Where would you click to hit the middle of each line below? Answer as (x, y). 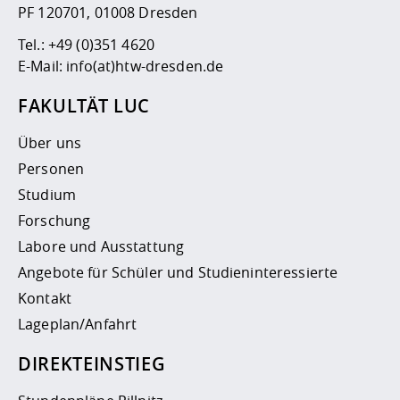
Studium (47, 194)
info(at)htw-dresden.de (145, 66)
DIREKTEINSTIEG (92, 363)
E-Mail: (42, 66)
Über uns (50, 142)
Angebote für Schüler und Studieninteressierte (178, 272)
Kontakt (45, 298)
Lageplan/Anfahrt (78, 324)
